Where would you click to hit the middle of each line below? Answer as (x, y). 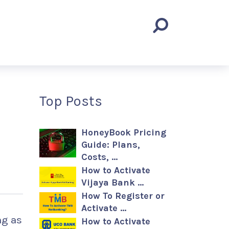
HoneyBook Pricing (124, 132)
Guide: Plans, (111, 145)
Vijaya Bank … (112, 182)
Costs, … (99, 157)
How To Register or (123, 196)
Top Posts (71, 101)
